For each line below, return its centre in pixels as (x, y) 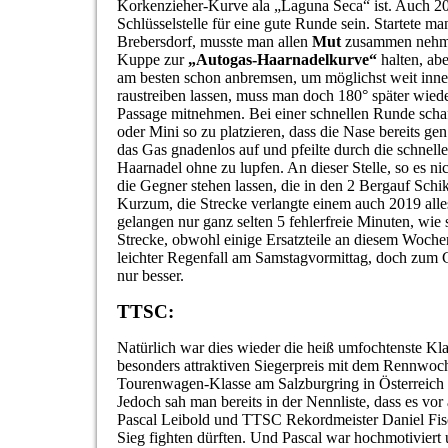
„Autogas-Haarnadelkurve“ (282, 60)
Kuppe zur (152, 60)
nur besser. (150, 276)
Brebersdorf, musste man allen (214, 42)
